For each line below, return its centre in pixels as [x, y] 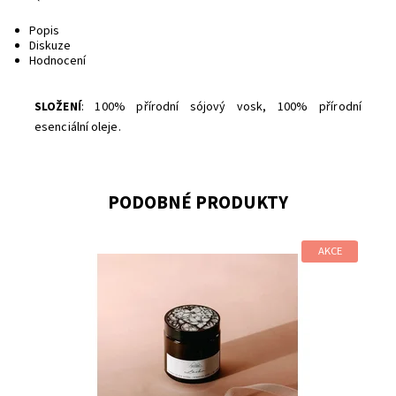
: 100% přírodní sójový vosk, [179, 107]
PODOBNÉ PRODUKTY [198, 202]
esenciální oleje [76, 127]
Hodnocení [57, 61]
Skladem [149, 259]
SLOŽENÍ [58, 107]
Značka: [67, 274]
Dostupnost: [79, 259]
